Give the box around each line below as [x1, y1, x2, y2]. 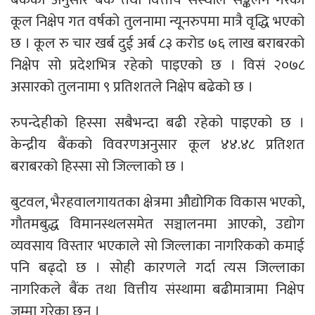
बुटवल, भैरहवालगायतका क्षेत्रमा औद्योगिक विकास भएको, [11, 189, 304, 214]
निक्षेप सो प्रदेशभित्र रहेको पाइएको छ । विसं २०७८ [11, 52, 304, 77]
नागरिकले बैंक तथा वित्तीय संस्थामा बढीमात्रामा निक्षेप [11, 276, 304, 302]
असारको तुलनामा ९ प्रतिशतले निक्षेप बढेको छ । [11, 74, 253, 99]
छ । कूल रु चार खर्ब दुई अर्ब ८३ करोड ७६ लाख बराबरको [11, 30, 304, 56]
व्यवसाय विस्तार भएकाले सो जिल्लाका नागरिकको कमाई [11, 233, 304, 258]
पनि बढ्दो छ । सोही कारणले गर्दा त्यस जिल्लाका [11, 255, 304, 280]
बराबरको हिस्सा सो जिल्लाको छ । [11, 153, 185, 179]
